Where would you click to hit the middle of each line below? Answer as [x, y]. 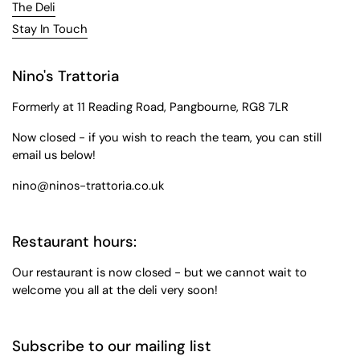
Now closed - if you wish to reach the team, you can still [167, 138]
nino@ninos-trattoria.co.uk [88, 186]
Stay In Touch [50, 29]
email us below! [54, 155]
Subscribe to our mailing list [112, 346]
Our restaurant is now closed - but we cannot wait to [160, 273]
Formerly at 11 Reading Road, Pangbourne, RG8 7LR [150, 107]
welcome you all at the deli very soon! [115, 290]
